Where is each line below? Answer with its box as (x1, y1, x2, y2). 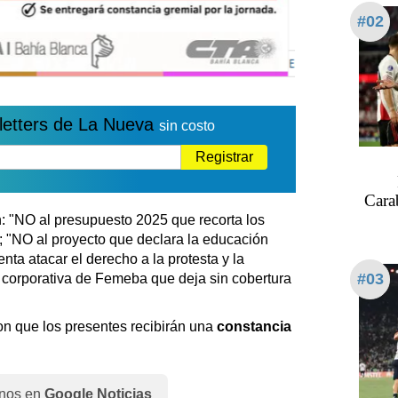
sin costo (158, 118, 215, 134)
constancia (217, 319, 291, 335)
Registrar (195, 149, 253, 165)
